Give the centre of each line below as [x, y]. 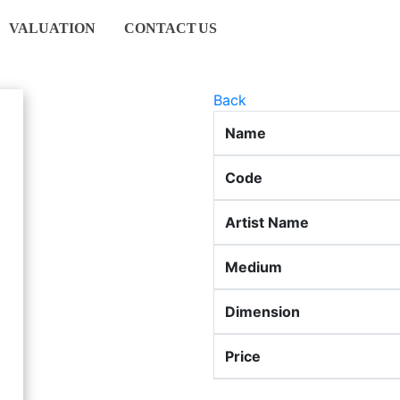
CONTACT [160, 28]
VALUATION [52, 28]
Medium [254, 267]
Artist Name [267, 222]
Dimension [262, 312]
